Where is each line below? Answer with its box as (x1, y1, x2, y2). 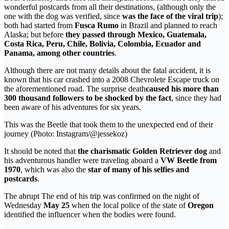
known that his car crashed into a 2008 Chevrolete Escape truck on (4, 75, 219, 84)
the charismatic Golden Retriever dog (76, 146, 207, 155)
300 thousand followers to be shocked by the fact (4, 93, 171, 102)
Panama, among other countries (4, 48, 114, 57)
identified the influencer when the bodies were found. (4, 210, 176, 219)
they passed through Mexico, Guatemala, (65, 30, 207, 39)
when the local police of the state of (70, 200, 186, 210)
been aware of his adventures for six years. (4, 102, 141, 111)
